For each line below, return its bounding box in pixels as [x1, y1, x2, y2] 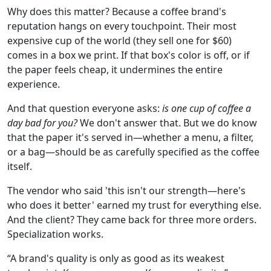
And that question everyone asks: [7, 102, 162, 116]
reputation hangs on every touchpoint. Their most [7, 19, 237, 33]
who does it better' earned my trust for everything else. [7, 198, 261, 212]
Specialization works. [7, 227, 103, 241]
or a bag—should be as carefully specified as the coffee [7, 145, 260, 159]
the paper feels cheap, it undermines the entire [7, 63, 223, 77]
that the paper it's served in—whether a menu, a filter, [7, 131, 253, 145]
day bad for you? [7, 116, 77, 130]
